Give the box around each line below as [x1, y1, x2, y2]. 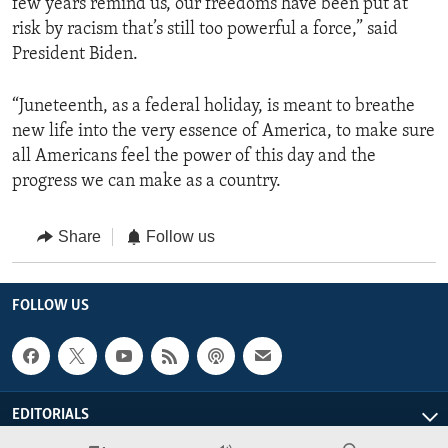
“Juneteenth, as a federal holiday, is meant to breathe [12, 97, 415, 117]
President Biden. [12, 45, 138, 65]
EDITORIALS [12, 407, 89, 424]
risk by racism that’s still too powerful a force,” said [12, 20, 398, 40]
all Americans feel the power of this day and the [12, 147, 376, 167]
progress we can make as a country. [12, 172, 281, 192]
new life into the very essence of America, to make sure [12, 122, 435, 142]
